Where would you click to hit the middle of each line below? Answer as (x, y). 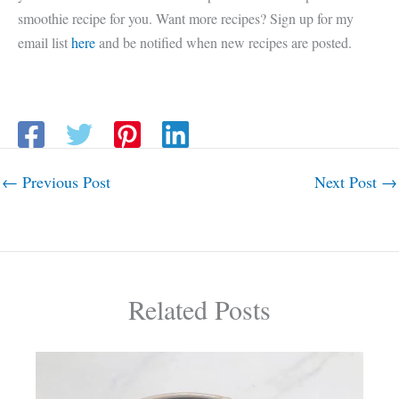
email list (45, 42)
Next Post (348, 181)
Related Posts (199, 309)
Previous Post (64, 181)
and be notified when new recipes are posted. (224, 42)
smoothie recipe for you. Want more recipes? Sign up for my (186, 18)
